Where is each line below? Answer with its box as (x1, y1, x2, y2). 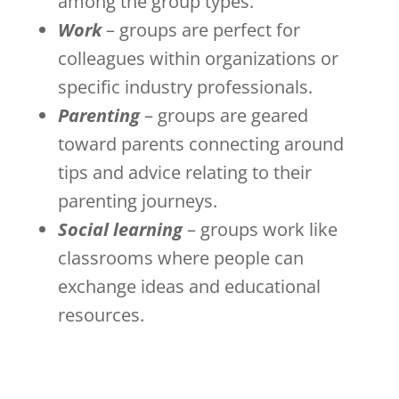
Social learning (57, 216, 183, 241)
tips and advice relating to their (57, 159, 312, 184)
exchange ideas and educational (57, 273, 321, 298)
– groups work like (182, 216, 338, 241)
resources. (57, 302, 144, 327)
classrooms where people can (57, 245, 304, 270)
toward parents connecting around (57, 131, 344, 156)
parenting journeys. (57, 188, 222, 213)
